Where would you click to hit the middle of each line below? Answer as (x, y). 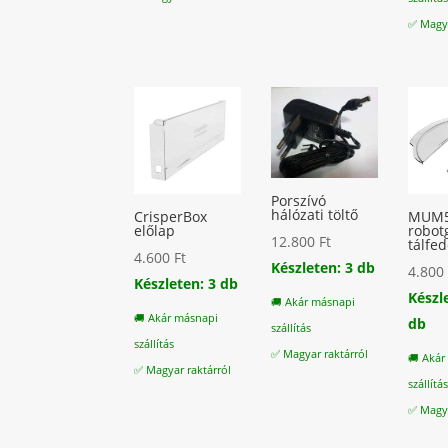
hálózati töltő (315, 215)
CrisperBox (171, 216)
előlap (155, 230)
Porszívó (299, 201)
